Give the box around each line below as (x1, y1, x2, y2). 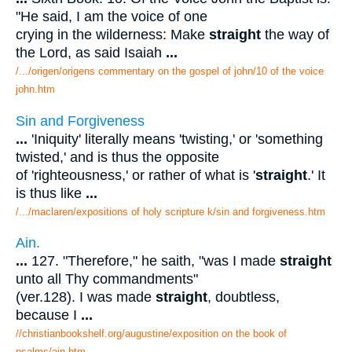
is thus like (16, 185, 86, 201)
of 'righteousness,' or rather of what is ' (16, 167, 255, 183)
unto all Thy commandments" (16, 271, 198, 288)
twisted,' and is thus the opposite (16, 148, 219, 165)
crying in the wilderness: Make (16, 26, 209, 42)
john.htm (16, 82, 55, 95)
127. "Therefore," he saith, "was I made (27, 253, 280, 269)
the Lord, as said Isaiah (16, 44, 166, 60)
